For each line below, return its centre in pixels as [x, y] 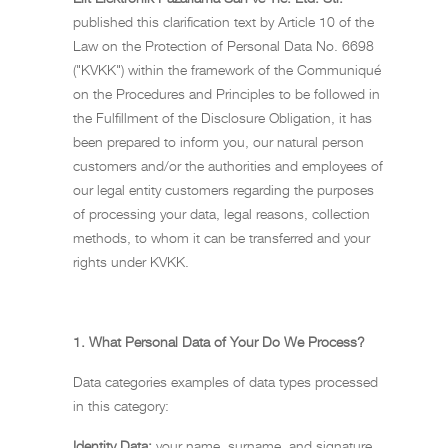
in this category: [121, 405]
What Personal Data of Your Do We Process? [227, 341]
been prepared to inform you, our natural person [218, 141]
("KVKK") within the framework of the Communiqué [227, 69]
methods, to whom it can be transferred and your [221, 237]
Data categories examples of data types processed [225, 381]
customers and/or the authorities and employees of [228, 165]
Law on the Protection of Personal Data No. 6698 [223, 45]
